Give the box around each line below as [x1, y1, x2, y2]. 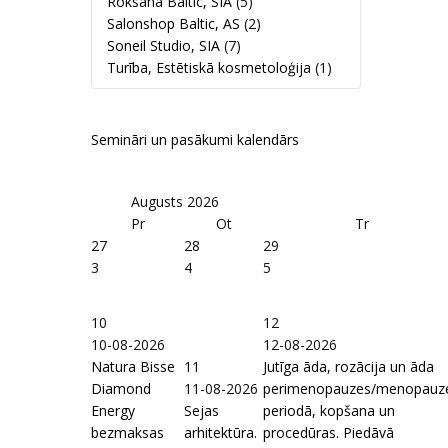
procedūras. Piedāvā [263, 423, 394, 442]
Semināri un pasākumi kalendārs [91, 130, 299, 149]
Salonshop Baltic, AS [107, 14, 240, 33]
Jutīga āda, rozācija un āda [263, 357, 434, 376]
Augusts [131, 192, 183, 211]
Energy [91, 401, 135, 420]
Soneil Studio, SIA [107, 36, 220, 55]
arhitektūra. [184, 423, 257, 442]
